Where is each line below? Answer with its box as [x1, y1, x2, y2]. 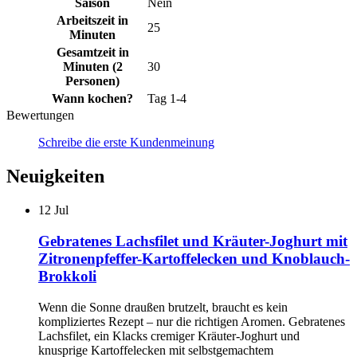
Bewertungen [6, 108, 74, 123]
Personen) [65, 74, 120, 88]
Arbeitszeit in [57, 14, 128, 28]
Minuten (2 [62, 60, 123, 74]
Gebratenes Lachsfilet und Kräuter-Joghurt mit [38, 232, 347, 249]
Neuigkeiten [6, 166, 104, 187]
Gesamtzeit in [56, 45, 129, 60]
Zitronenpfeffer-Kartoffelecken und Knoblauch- [38, 249, 350, 267]
